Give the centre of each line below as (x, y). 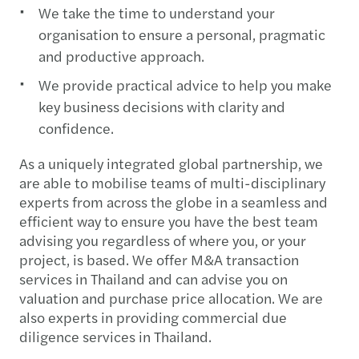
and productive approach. (121, 55)
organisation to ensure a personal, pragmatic (182, 34)
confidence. (76, 127)
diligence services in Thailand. (115, 336)
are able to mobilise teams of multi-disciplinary (172, 182)
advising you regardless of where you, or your (163, 240)
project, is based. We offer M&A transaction (159, 259)
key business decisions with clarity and (162, 106)
